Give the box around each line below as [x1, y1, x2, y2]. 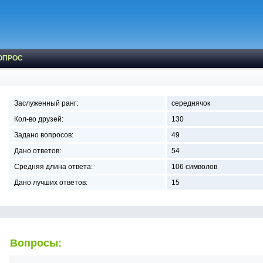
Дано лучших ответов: [14, 178, 87, 187]
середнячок [171, 99, 210, 107]
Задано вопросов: [14, 131, 73, 139]
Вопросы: [10, 237, 62, 249]
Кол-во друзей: [14, 115, 63, 123]
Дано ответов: [14, 147, 61, 155]
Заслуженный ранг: [14, 99, 78, 107]
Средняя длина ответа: [14, 163, 93, 171]
